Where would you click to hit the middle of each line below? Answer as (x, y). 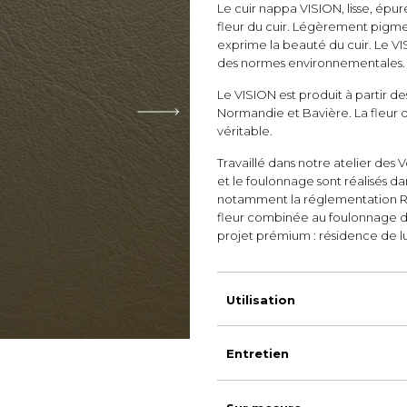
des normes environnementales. (311, 63)
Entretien (258, 353)
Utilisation (261, 300)
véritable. (245, 131)
